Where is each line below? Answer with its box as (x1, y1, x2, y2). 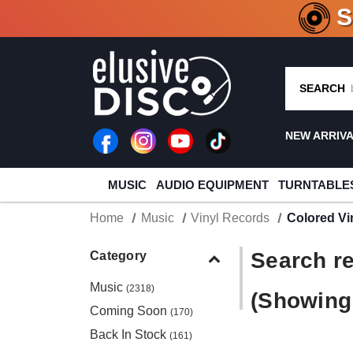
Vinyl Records (191, 211, 270, 225)
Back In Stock (90, 327, 169, 341)
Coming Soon (90, 303, 170, 318)
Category (90, 249, 147, 262)
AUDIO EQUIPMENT (155, 178, 269, 191)
